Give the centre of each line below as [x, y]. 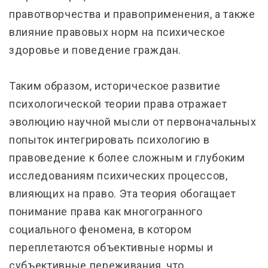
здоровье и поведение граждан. [95, 50]
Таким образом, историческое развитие [115, 86]
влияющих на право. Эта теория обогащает [123, 194]
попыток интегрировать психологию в [109, 140]
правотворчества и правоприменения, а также [132, 14]
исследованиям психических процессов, [118, 176]
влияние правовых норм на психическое [117, 32]
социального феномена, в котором [100, 229]
